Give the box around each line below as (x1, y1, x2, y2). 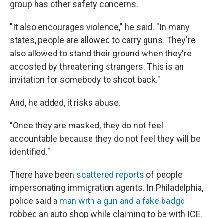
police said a (10, 195, 59, 206)
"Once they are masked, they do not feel (10, 120, 163, 130)
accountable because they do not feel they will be (10, 133, 200, 144)
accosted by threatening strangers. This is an (10, 61, 184, 72)
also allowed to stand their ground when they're (10, 48, 192, 58)
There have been (10, 169, 76, 180)
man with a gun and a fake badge (59, 195, 185, 206)
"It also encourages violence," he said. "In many (10, 21, 190, 32)
